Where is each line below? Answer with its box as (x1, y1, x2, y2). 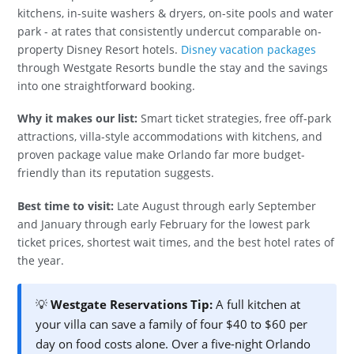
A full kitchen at (213, 296, 301, 313)
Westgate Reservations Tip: (51, 296, 213, 313)
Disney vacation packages (181, 42, 317, 58)
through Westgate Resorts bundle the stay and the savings (17, 60, 329, 76)
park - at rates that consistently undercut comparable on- (17, 24, 322, 40)
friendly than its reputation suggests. (17, 165, 215, 181)
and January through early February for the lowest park (17, 216, 311, 232)
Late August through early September (114, 198, 317, 213)
